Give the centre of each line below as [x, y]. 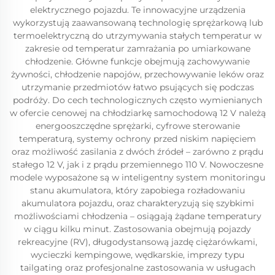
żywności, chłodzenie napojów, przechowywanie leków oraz [137, 74]
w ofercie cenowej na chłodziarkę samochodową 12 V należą [137, 113]
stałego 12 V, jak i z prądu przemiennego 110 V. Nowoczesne [137, 165]
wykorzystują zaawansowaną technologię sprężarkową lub [137, 23]
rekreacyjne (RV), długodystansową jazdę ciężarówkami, [137, 242]
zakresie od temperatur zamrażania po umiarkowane [137, 48]
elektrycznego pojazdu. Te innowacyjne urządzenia [137, 10]
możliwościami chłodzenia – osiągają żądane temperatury [137, 216]
